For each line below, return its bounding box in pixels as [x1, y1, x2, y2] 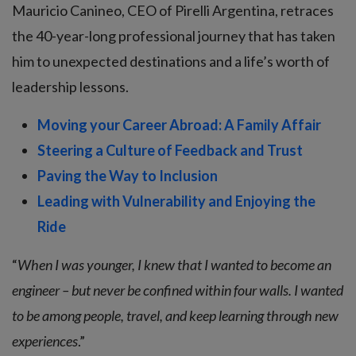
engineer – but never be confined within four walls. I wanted [12, 281, 343, 299]
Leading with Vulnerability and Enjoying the [37, 192, 315, 210]
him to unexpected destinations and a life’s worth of [12, 52, 330, 70]
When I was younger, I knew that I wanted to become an [17, 255, 331, 273]
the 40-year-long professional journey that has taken [12, 26, 335, 44]
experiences [12, 331, 78, 350]
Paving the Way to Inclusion [37, 166, 218, 184]
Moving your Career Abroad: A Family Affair [37, 115, 321, 133]
